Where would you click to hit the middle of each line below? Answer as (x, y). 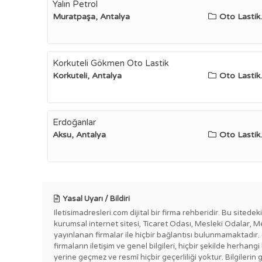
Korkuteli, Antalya (87, 76)
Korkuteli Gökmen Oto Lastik (111, 63)
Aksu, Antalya (79, 135)
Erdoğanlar (74, 122)
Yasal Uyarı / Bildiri (96, 199)
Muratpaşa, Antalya (91, 17)
